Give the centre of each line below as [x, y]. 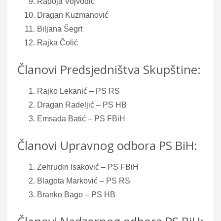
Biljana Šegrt [60, 29]
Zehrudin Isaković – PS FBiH [88, 167]
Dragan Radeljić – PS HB [82, 105]
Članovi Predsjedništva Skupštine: [109, 69]
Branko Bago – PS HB [76, 194]
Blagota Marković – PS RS [84, 181]
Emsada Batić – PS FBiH [81, 118]
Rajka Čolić [57, 42]
